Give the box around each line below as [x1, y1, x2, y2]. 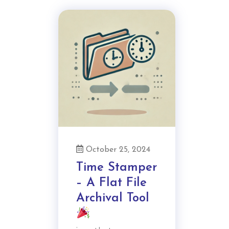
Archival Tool [76, 192, 149, 205]
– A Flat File [76, 177, 147, 190]
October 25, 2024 [83, 146, 150, 154]
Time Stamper [76, 162, 157, 174]
